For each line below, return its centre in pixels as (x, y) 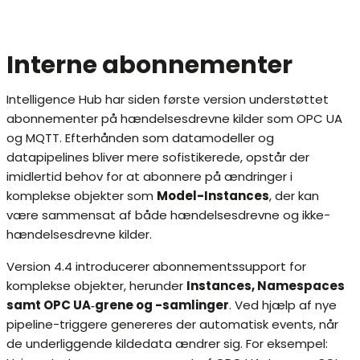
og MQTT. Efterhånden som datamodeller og (140, 138)
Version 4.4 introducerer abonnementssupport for (156, 267)
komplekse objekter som (82, 196)
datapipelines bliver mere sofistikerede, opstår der (158, 157)
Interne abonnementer (149, 65)
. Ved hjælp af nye (283, 305)
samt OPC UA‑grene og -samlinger (118, 305)
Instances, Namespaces (266, 286)
